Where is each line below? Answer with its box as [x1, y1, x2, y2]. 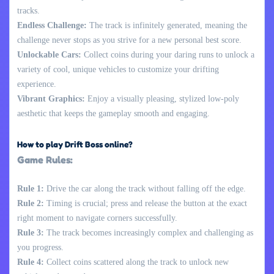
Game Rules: [17, 153, 73, 166]
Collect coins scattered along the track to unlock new [44, 257, 229, 267]
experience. [17, 79, 56, 89]
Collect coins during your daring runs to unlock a [81, 50, 254, 59]
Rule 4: [17, 257, 44, 267]
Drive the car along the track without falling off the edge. [44, 183, 246, 193]
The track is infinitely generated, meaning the [87, 20, 247, 30]
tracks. [17, 6, 40, 15]
